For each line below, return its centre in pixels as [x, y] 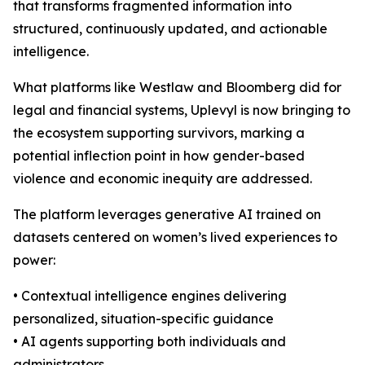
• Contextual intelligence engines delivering [150, 296]
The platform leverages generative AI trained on [167, 214]
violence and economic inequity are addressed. [163, 178]
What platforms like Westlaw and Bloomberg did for [177, 87]
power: [34, 260]
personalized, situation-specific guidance [143, 319]
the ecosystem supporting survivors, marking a [159, 133]
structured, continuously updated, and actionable [170, 29]
